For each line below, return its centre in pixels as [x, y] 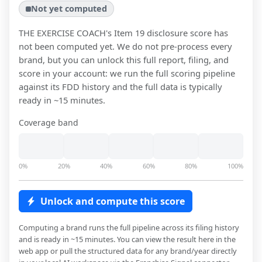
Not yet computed [69, 9]
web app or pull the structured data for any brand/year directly [128, 251]
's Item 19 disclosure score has [167, 33]
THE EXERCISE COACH [62, 33]
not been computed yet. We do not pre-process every [125, 46]
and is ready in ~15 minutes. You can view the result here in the [127, 239]
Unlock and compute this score [113, 201]
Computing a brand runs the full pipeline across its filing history [129, 228]
